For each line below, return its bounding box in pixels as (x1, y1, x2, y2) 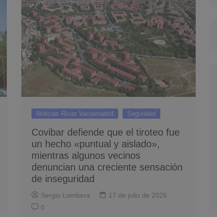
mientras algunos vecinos (31, 150, 140, 161)
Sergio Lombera (41, 191, 90, 199)
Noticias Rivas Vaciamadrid (36, 109, 113, 117)
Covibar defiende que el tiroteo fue (31, 126, 180, 138)
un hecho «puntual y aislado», (31, 138, 160, 149)
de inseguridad (31, 173, 94, 184)
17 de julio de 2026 (108, 191, 167, 199)
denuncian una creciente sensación (31, 161, 183, 172)
